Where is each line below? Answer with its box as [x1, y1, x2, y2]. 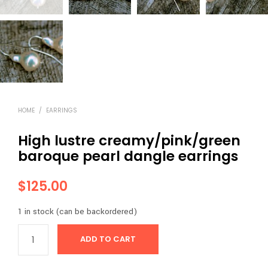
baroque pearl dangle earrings [18, 147, 238, 166]
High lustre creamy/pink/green [18, 131, 240, 151]
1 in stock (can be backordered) [18, 206, 137, 218]
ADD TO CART [80, 233, 136, 245]
